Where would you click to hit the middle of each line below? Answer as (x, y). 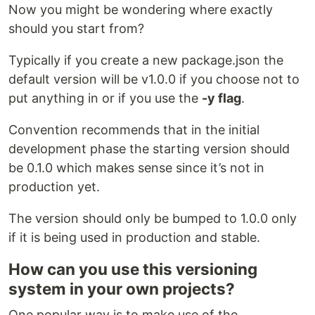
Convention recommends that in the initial (134, 129)
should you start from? (76, 28)
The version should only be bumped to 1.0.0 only (153, 218)
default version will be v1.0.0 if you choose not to (154, 79)
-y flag (221, 98)
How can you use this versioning (133, 269)
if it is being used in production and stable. (134, 237)
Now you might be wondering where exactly (141, 9)
